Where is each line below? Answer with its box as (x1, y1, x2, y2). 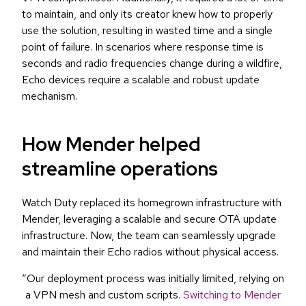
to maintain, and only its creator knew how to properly (22, 7, 273, 22)
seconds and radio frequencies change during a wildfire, (22, 56, 282, 71)
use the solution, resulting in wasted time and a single (22, 23, 273, 38)
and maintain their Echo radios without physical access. (22, 245, 279, 260)
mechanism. (22, 89, 77, 104)
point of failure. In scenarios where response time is (22, 40, 264, 55)
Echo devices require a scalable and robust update (22, 72, 260, 87)
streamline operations (22, 156, 218, 182)
